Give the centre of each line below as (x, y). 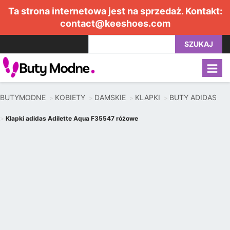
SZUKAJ (199, 44)
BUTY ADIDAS (193, 97)
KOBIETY (70, 97)
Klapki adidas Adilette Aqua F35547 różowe (72, 118)
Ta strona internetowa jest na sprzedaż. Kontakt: (115, 11)
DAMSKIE (110, 97)
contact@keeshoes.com (115, 23)
